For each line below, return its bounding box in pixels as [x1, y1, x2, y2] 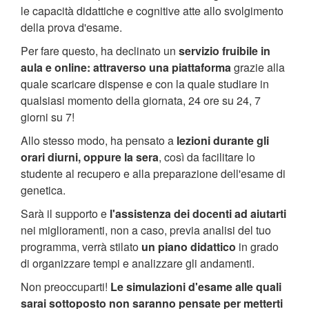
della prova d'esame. [21, 19, 122, 35]
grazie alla [231, 59, 285, 75]
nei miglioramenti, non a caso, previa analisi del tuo [21, 222, 271, 238]
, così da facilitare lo [159, 149, 255, 165]
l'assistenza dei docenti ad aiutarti [110, 206, 286, 221]
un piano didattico [139, 239, 236, 255]
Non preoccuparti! [21, 279, 110, 295]
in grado [236, 239, 279, 255]
